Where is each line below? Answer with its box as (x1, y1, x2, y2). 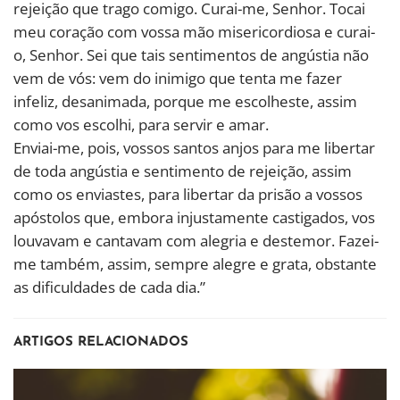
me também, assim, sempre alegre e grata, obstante (13, 254, 377, 275)
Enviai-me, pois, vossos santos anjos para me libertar (13, 137, 375, 159)
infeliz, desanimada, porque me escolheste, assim (13, 91, 357, 112)
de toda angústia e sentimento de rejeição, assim (13, 161, 352, 182)
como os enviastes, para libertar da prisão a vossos (13, 184, 362, 205)
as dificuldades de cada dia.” (13, 277, 205, 298)
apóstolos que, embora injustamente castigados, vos (13, 207, 375, 229)
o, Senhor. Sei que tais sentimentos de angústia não (13, 45, 369, 66)
